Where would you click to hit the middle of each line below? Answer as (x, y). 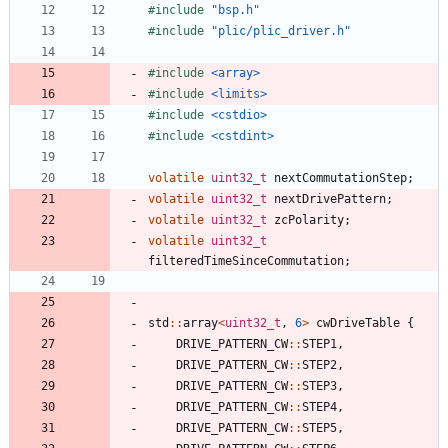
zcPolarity (309, 219)
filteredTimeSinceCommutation (246, 260)
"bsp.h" (235, 9)
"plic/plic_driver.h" (281, 30)
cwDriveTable (358, 322)
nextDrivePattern (330, 198)
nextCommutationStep (340, 177)
